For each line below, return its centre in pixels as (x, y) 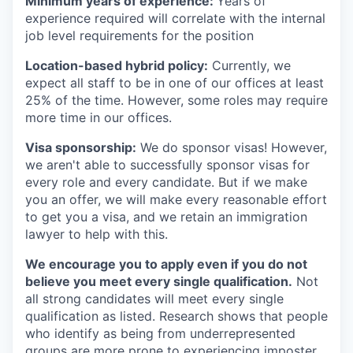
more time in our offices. (98, 117)
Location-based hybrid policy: (117, 65)
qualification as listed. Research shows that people (176, 316)
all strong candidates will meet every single (154, 298)
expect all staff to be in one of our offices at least (175, 82)
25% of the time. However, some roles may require (176, 100)
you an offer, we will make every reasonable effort (176, 199)
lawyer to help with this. (97, 234)
